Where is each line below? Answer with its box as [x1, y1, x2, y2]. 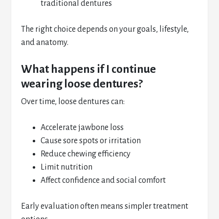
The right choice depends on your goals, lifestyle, [21, 25, 189, 34]
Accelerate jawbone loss [41, 123, 124, 132]
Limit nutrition [41, 163, 93, 172]
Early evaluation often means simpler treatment [21, 202, 189, 211]
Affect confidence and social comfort [41, 176, 166, 185]
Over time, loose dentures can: [21, 97, 125, 106]
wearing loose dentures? [21, 78, 143, 90]
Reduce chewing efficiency [41, 150, 131, 158]
